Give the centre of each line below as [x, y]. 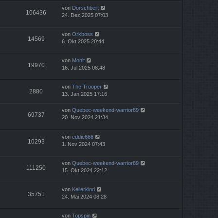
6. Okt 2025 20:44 [83, 42]
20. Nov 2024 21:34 [85, 118]
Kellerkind [83, 189]
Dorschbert [85, 8]
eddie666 [83, 136]
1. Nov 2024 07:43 [83, 144]
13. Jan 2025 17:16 [84, 94]
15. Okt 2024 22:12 [84, 170]
